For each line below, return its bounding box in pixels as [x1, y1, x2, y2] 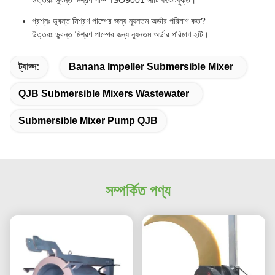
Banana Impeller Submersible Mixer [69, 61, 233, 72]
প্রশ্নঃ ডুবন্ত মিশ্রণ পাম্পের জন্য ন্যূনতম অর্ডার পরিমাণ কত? [32, 16, 206, 26]
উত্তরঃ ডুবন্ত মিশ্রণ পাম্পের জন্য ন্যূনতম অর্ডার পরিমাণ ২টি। [32, 29, 209, 40]
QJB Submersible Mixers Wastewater [18, 88, 189, 99]
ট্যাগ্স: [18, 61, 39, 72]
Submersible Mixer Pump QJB [18, 115, 158, 126]
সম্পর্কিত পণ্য [105, 182, 170, 199]
